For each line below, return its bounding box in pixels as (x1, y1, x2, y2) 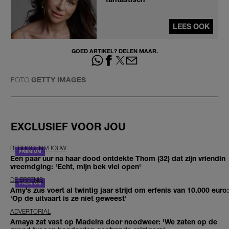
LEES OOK (173, 21, 210, 31)
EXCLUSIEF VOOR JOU (11, 120, 126, 132)
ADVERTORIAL (10, 207, 51, 215)
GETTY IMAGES (31, 75, 86, 84)
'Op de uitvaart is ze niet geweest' (10, 193, 127, 202)
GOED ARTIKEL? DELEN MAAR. (71, 47, 158, 54)
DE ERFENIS (10, 175, 43, 184)
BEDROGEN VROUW (10, 144, 66, 152)
